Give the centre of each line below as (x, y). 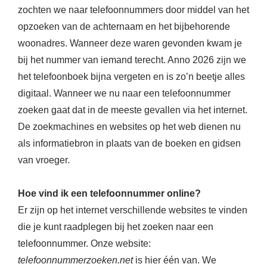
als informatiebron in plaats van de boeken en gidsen (129, 144)
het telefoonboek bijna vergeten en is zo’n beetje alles (131, 77)
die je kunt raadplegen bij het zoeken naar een (116, 227)
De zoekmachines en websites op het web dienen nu (129, 127)
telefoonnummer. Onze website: (84, 244)
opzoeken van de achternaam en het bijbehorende (124, 27)
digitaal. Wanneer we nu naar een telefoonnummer (124, 94)
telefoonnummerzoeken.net (75, 260)
